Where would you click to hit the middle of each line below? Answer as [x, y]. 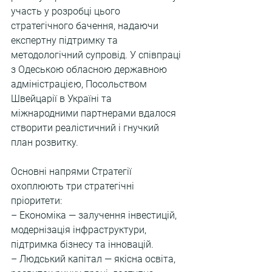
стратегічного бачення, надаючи [86, 26]
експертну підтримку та [66, 40]
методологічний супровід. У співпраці [97, 55]
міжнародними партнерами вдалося [95, 113]
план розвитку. [45, 142]
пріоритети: [36, 201]
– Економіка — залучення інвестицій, [95, 215]
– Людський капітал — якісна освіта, [94, 259]
